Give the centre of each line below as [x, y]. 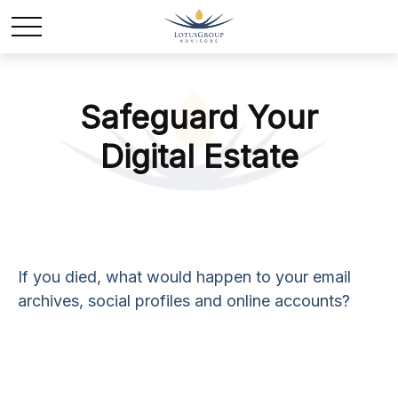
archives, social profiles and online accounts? [184, 301]
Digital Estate [199, 156]
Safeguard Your [199, 117]
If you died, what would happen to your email [184, 277]
